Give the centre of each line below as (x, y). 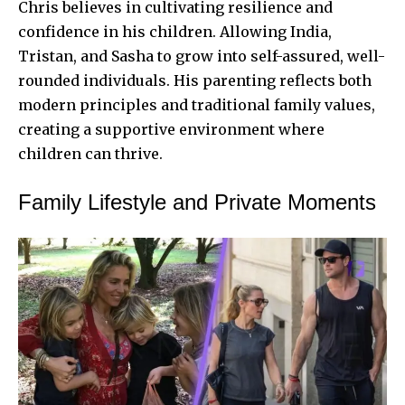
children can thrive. (90, 153)
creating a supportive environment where (171, 129)
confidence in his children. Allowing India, (175, 31)
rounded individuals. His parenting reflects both (195, 80)
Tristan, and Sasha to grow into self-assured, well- (202, 56)
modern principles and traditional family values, (197, 104)
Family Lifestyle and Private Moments (197, 202)
